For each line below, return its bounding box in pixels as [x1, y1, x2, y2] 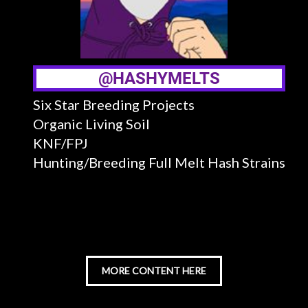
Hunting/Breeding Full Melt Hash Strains [33, 154, 285, 170]
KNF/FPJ [33, 135, 88, 151]
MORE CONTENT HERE [102, 265, 206, 276]
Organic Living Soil [33, 115, 150, 132]
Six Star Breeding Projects [33, 96, 195, 113]
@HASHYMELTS [98, 69, 220, 88]
